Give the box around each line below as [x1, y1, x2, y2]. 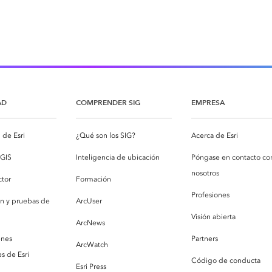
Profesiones [191, 190, 229, 199]
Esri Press [76, 262, 106, 271]
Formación [76, 174, 111, 183]
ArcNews [76, 218, 105, 227]
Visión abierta [191, 212, 236, 221]
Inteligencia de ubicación [76, 152, 160, 161]
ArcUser [76, 196, 102, 205]
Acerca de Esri [191, 131, 238, 140]
